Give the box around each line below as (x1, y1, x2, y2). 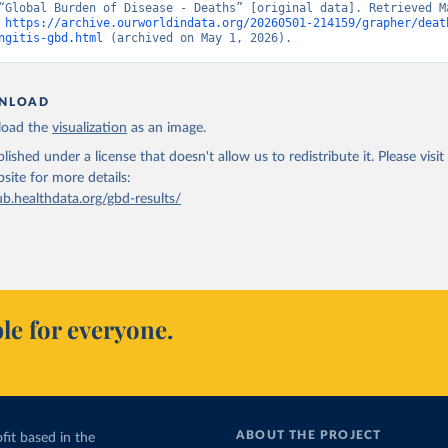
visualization (52, 121, 128, 135)
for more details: (30, 171, 132, 185)
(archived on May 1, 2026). (103, 31, 293, 45)
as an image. (131, 121, 207, 135)
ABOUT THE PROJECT (236, 429, 382, 441)
